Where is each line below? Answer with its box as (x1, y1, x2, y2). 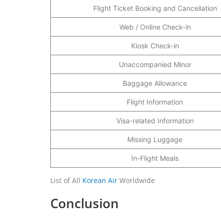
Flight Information (127, 97, 183, 106)
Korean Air (82, 175, 117, 185)
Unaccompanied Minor (118, 60, 191, 69)
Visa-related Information (116, 116, 194, 125)
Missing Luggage (127, 135, 183, 144)
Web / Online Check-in (119, 22, 191, 31)
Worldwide (117, 175, 155, 185)
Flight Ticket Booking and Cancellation (93, 3, 217, 12)
